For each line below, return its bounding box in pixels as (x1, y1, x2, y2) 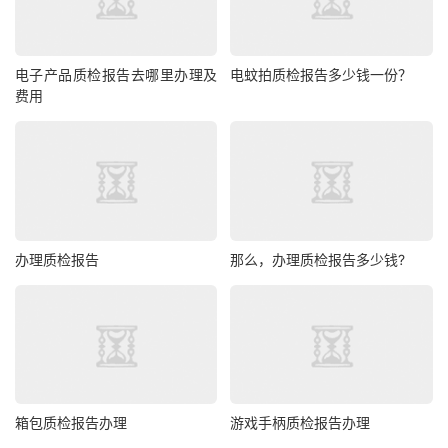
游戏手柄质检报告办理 (230, 414, 371, 432)
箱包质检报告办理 (15, 414, 127, 432)
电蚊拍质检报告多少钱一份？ (230, 66, 413, 84)
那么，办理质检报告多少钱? (230, 250, 406, 268)
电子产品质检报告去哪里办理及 (15, 66, 218, 84)
